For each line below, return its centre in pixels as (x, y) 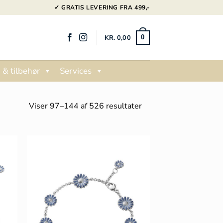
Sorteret (157, 105)
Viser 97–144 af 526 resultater (85, 106)
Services (76, 71)
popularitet (161, 130)
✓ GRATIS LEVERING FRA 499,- (102, 7)
